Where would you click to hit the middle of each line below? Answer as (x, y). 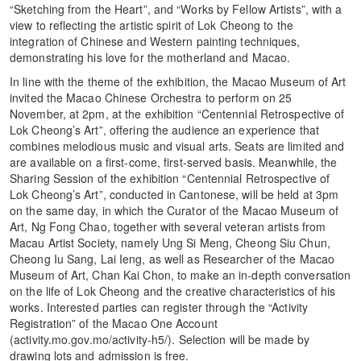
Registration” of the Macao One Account (114, 323)
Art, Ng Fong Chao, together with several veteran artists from (168, 226)
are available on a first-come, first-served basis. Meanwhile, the (174, 162)
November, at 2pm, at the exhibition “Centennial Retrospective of (177, 113)
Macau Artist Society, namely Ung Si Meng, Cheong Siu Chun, (170, 242)
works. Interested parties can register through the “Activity (159, 307)
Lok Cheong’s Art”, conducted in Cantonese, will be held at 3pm (174, 194)
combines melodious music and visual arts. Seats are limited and (177, 145)
